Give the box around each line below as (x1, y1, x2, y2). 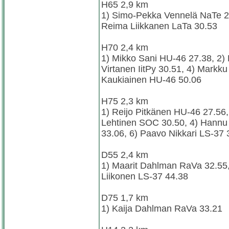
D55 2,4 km (101, 149, 148, 160)
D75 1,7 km (101, 192, 148, 203)
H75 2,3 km (101, 96, 148, 106)
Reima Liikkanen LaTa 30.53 (101, 20, 217, 31)
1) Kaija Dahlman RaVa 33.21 (101, 203, 222, 214)
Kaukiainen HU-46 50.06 (101, 74, 201, 85)
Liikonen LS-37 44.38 (101, 171, 188, 181)
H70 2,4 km (101, 42, 148, 53)
